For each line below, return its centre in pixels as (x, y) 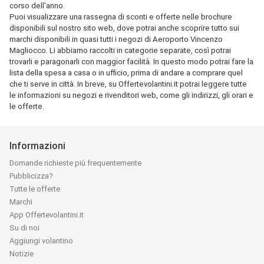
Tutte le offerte (35, 189)
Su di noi (24, 228)
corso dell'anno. (37, 6)
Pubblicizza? (31, 176)
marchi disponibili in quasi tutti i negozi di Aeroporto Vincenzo (116, 39)
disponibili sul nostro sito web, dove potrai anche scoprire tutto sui (124, 28)
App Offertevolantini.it (47, 215)
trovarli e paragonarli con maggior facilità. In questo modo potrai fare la (131, 62)
